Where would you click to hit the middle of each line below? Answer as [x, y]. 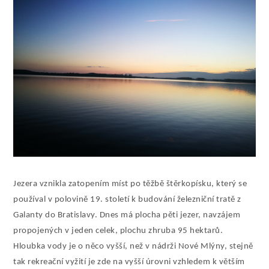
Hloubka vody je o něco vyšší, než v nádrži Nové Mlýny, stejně [133, 246]
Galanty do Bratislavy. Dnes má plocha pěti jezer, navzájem [127, 215]
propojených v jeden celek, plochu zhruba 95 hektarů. [118, 231]
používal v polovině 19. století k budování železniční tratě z [127, 199]
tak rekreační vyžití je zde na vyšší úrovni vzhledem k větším [129, 262]
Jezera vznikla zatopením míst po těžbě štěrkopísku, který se [130, 184]
